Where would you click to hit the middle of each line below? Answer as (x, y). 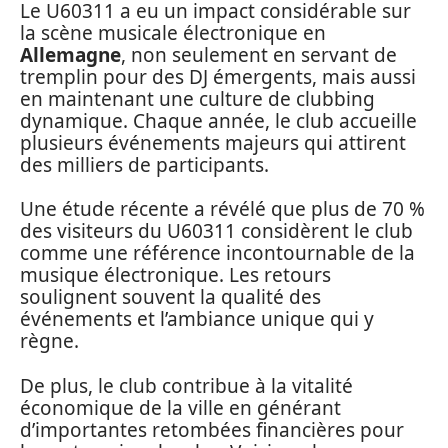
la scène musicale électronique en (173, 32)
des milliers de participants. (144, 164)
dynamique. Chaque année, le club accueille (218, 120)
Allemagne (70, 54)
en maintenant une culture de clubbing (197, 98)
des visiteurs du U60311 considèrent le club (216, 231)
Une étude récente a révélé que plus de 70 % (222, 209)
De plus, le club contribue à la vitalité (186, 385)
